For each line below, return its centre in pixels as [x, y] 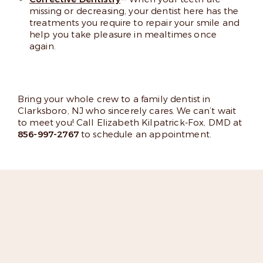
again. [43, 46]
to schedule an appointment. [145, 134]
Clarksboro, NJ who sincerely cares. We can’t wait [127, 111]
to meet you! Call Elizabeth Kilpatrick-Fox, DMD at [130, 123]
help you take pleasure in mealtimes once [123, 35]
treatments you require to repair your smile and [135, 23]
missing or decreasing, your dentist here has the [134, 11]
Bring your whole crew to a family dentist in [114, 99]
